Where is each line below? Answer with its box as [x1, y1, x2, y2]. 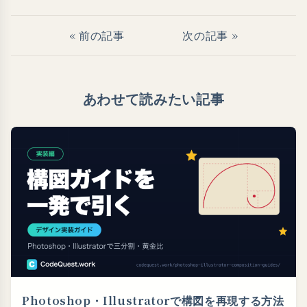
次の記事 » [182, 28, 238, 43]
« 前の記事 [69, 28, 125, 43]
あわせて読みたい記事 [82, 89, 225, 110]
